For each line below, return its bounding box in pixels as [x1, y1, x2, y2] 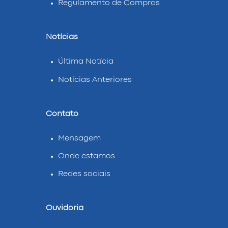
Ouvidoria [45, 205, 83, 212]
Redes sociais [58, 170, 110, 178]
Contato [45, 110, 78, 118]
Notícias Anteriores [58, 76, 132, 83]
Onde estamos [58, 153, 115, 160]
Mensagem [58, 134, 101, 142]
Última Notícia [58, 58, 113, 66]
